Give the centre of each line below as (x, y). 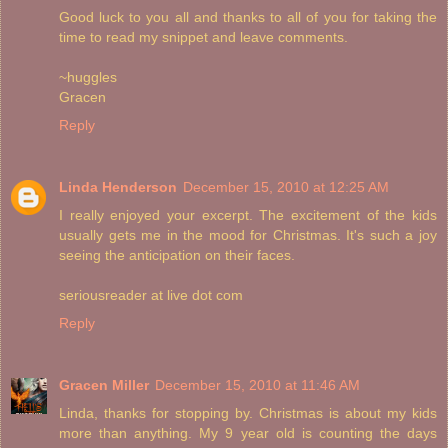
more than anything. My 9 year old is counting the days (248, 433)
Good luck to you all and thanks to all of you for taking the (248, 17)
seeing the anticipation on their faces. (177, 255)
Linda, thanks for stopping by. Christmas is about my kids (248, 413)
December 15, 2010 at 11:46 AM (257, 385)
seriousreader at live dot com (151, 295)
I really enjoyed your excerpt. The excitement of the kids (248, 215)
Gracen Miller (104, 385)
